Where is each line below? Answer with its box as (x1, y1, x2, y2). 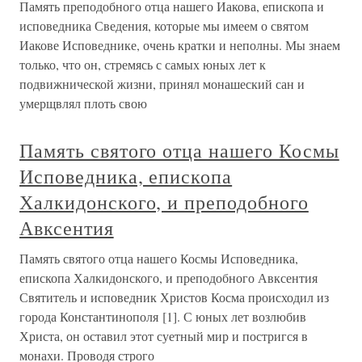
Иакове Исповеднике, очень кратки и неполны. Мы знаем (19, 36, 340, 54)
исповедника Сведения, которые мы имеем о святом (19, 17, 309, 35)
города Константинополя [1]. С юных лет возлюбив (19, 308, 306, 326)
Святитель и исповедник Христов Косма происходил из (19, 288, 329, 306)
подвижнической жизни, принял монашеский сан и (19, 75, 305, 93)
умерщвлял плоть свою (19, 95, 147, 112)
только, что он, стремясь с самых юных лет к (19, 56, 266, 74)
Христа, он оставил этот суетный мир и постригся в (19, 327, 308, 345)
